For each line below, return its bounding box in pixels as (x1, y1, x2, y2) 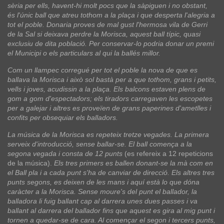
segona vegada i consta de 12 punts (7, 149, 124, 157)
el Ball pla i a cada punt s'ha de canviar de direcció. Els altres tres (7, 168, 214, 176)
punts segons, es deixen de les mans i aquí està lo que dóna (7, 177, 199, 186)
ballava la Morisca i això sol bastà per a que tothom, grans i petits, (7, 75, 216, 83)
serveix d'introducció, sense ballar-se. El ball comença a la (7, 139, 192, 148)
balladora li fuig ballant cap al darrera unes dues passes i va (7, 196, 197, 205)
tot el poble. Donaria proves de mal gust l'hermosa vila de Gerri (7, 20, 207, 28)
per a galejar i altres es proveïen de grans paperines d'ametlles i (7, 103, 211, 112)
